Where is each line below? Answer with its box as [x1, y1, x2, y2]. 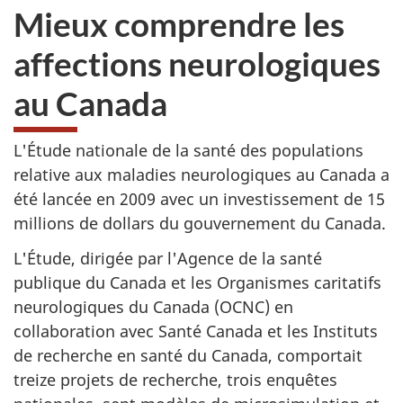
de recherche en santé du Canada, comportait [13, 344, 363, 366]
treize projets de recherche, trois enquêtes [13, 368, 337, 390]
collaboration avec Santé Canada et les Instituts [13, 319, 378, 342]
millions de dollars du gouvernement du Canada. [13, 212, 386, 234]
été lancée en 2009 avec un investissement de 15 [13, 188, 385, 210]
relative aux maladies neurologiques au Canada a [13, 164, 390, 185]
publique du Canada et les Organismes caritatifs [13, 271, 381, 293]
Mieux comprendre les [13, 3, 345, 44]
